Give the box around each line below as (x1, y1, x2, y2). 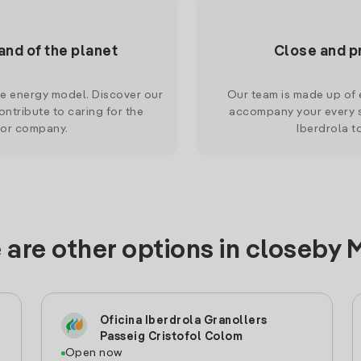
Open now (64, 347, 122, 359)
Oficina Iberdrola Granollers (99, 315, 268, 326)
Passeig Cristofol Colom (99, 331, 243, 342)
